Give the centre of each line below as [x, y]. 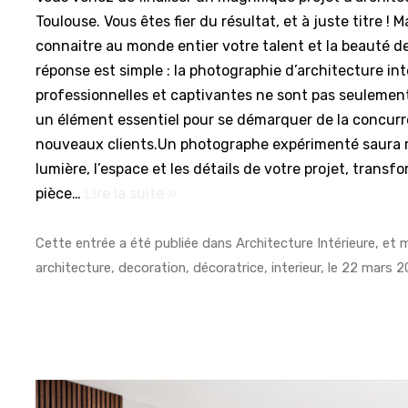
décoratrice [229, 267]
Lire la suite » [131, 194]
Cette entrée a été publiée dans [136, 243]
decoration [153, 267]
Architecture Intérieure [306, 243]
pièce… [61, 194]
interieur [296, 267]
